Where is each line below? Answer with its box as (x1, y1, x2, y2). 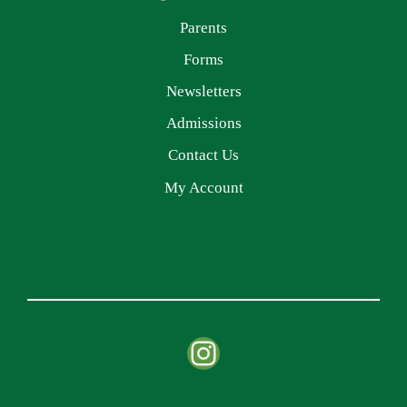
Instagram (186, 333, 317, 371)
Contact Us (168, 146, 239, 164)
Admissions (165, 114, 242, 133)
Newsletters (165, 82, 242, 100)
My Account (164, 178, 243, 196)
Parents (180, 18, 227, 36)
